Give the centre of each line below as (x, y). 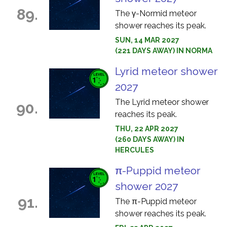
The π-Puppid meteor (156, 201)
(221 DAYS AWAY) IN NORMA (164, 51)
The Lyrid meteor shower (162, 102)
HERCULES (135, 150)
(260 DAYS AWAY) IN (150, 139)
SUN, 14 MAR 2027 (147, 40)
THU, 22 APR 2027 (147, 129)
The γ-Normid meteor (156, 13)
